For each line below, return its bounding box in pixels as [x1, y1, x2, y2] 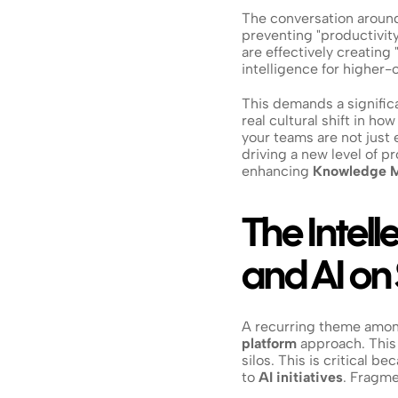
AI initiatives [259, 369, 343, 386]
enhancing [242, 163, 313, 179]
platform [242, 335, 297, 352]
